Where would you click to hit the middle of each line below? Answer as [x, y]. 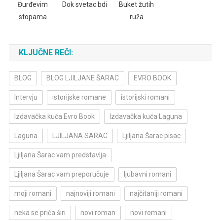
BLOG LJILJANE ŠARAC [82, 78]
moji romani [33, 193]
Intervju [26, 97]
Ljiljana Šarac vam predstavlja [60, 155]
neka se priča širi [40, 212]
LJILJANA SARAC [80, 135]
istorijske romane [79, 97]
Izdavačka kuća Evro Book [54, 116]
